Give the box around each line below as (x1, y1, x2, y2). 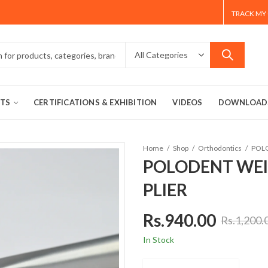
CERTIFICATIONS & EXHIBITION (33, 98, 157, 107)
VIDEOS (172, 98, 203, 107)
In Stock (143, 234, 174, 245)
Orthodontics (198, 144, 242, 153)
